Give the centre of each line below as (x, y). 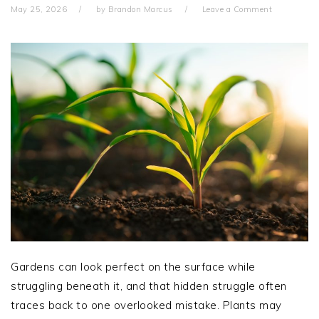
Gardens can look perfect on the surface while (133, 267)
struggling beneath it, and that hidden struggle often (149, 286)
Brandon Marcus (140, 10)
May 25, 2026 (39, 10)
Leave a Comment (237, 10)
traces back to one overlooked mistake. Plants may (146, 305)
